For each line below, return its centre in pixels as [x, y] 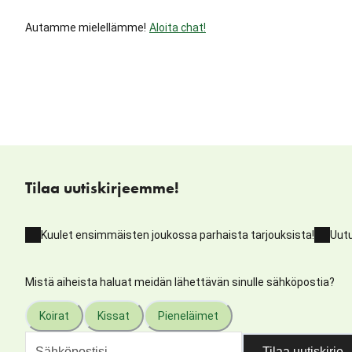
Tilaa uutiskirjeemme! [102, 188]
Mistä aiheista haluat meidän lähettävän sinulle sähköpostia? [180, 282]
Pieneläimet [188, 315]
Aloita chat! [178, 27]
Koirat [54, 315]
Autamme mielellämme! [86, 27]
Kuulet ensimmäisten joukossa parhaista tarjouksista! [178, 235]
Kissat [114, 315]
